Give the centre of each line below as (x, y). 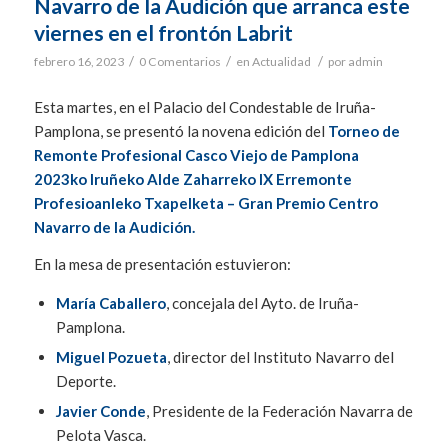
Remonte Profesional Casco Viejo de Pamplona (196, 154)
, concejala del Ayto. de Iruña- (262, 303)
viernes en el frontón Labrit (163, 33)
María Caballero (110, 303)
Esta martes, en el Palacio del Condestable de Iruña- (204, 106)
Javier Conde (100, 411)
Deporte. (85, 381)
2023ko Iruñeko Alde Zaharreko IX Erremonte (192, 178)
